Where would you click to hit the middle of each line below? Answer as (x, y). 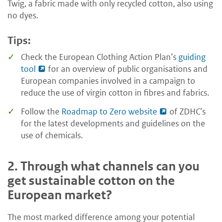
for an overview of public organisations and (127, 69)
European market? (60, 195)
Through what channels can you (110, 166)
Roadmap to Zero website (109, 111)
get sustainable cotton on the (91, 180)
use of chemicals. (52, 135)
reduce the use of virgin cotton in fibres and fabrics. (115, 93)
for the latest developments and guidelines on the (113, 123)
